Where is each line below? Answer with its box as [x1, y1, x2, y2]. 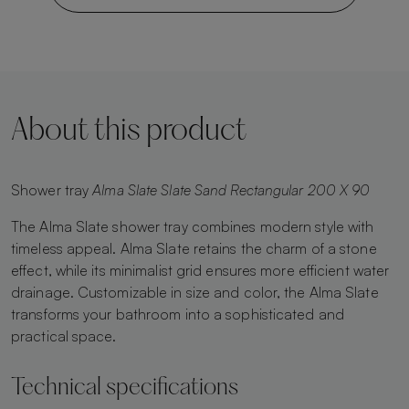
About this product [11, 116, 246, 147]
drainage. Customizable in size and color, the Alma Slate [11, 282, 379, 301]
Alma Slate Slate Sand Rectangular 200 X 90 [89, 180, 371, 199]
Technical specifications [11, 376, 238, 400]
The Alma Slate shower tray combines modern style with [11, 216, 374, 236]
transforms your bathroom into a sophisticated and [11, 304, 344, 323]
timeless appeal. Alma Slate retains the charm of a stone [11, 238, 377, 257]
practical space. [11, 326, 117, 345]
